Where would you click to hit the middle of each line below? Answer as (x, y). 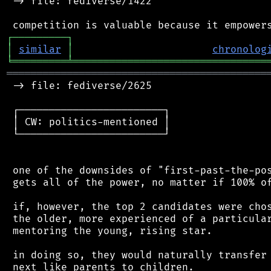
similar (40, 49)
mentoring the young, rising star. (109, 231)
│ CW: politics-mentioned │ (88, 122)
